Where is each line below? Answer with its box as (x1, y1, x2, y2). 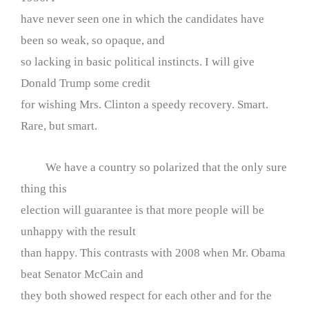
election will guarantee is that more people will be (21, 203, 264, 217)
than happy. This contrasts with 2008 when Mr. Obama (21, 246, 286, 260)
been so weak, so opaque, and (21, 33, 165, 47)
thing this (21, 182, 67, 196)
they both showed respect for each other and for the (21, 289, 272, 303)
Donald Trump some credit (21, 76, 150, 90)
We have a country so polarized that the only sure (21, 161, 287, 175)
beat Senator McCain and (21, 268, 143, 281)
